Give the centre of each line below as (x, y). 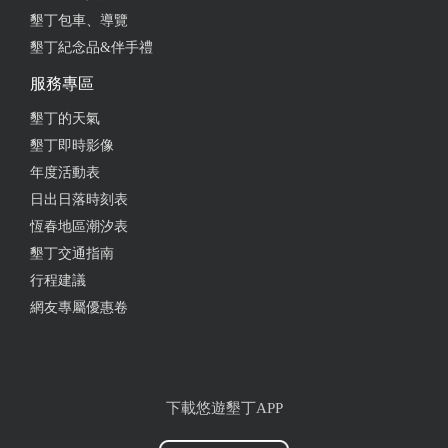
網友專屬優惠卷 (79, 307)
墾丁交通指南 (72, 253)
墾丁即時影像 (72, 145)
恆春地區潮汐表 (79, 226)
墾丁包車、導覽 (79, 20)
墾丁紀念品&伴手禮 (91, 47)
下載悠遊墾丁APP (224, 408)
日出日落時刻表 (79, 199)
